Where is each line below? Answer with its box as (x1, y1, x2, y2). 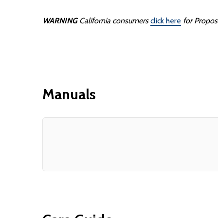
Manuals (42, 85, 96, 103)
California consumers (79, 16, 148, 25)
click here (150, 16, 181, 25)
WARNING (42, 16, 77, 25)
